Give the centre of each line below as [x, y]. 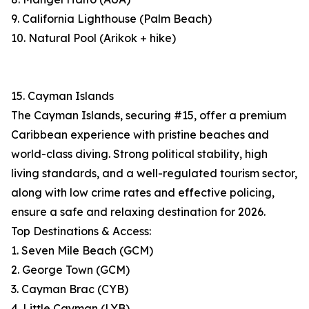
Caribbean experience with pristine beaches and [140, 135]
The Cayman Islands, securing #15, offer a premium [149, 116]
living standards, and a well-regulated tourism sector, [154, 173]
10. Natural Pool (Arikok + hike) [93, 38]
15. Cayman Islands [62, 96]
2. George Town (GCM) [70, 270]
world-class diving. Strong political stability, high [139, 154]
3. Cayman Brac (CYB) [70, 289]
